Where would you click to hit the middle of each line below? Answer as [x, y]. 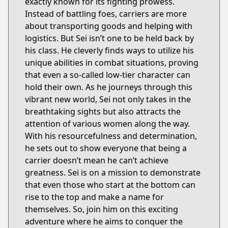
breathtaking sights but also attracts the [103, 111]
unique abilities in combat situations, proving [112, 63]
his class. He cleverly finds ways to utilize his [109, 50]
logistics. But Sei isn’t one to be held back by [109, 38]
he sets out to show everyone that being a [106, 148]
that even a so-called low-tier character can [108, 75]
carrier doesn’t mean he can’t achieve [97, 160]
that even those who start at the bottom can [110, 185]
